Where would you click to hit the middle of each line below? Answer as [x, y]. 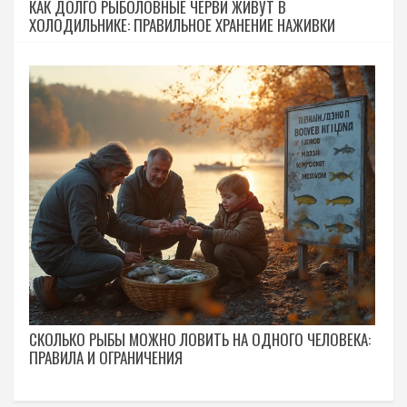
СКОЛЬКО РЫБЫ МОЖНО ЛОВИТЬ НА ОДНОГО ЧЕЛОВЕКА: [200, 339]
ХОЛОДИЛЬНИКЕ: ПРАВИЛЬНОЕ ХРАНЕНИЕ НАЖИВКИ [182, 25]
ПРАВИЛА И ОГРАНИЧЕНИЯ [106, 357]
